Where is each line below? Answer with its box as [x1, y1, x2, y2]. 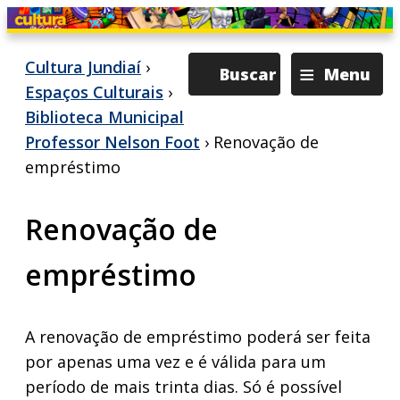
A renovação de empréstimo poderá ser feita [25, 326, 371, 347]
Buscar [220, 63, 276, 85]
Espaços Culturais [25, 81, 163, 103]
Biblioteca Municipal [25, 106, 184, 128]
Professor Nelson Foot [25, 131, 200, 153]
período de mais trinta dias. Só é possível [25, 376, 342, 397]
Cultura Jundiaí [25, 56, 141, 78]
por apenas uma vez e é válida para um [25, 351, 326, 372]
